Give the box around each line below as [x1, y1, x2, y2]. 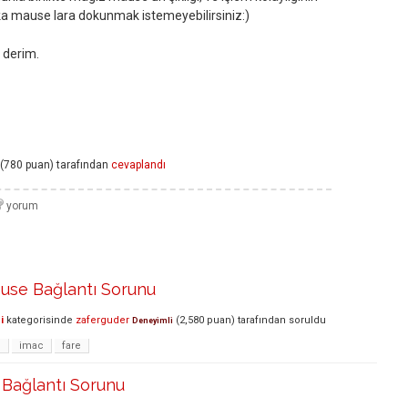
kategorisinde [4, 314, 73, 327]
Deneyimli [132, 316, 173, 326]
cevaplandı [111, 158, 166, 172]
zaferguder [76, 314, 129, 327]
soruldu [289, 314, 326, 327]
